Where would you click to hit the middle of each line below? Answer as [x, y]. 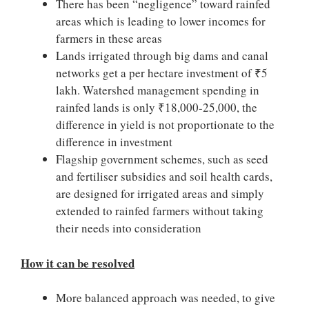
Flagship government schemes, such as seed [162, 159]
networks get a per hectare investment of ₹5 [162, 73]
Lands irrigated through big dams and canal [162, 56]
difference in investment [114, 142]
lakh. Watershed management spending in [158, 90]
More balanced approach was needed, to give [166, 298]
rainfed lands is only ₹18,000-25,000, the [157, 107]
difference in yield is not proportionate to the [165, 124]
